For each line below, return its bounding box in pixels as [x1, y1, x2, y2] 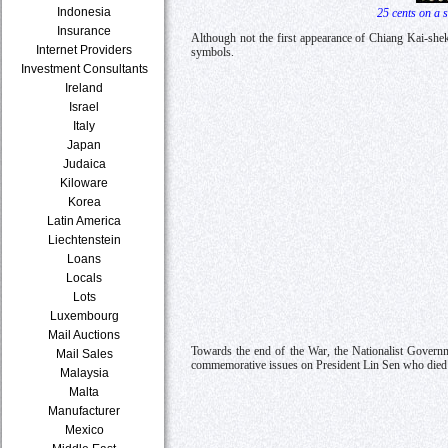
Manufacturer [48, 404, 121, 417]
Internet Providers [36, 43, 133, 56]
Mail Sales [56, 347, 113, 360]
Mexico [65, 423, 104, 436]
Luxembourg [50, 309, 119, 322]
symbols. [190, 46, 234, 60]
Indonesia [57, 5, 112, 18]
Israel [69, 100, 100, 113]
